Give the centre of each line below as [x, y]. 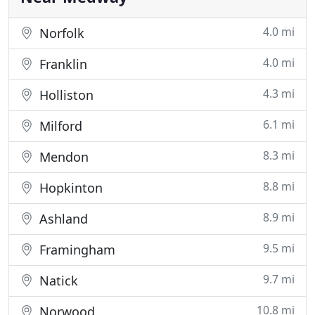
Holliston [65, 95]
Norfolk [60, 33]
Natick [57, 281]
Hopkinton [69, 188]
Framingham [76, 250]
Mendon [62, 157]
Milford [59, 126]
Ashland [62, 219]
